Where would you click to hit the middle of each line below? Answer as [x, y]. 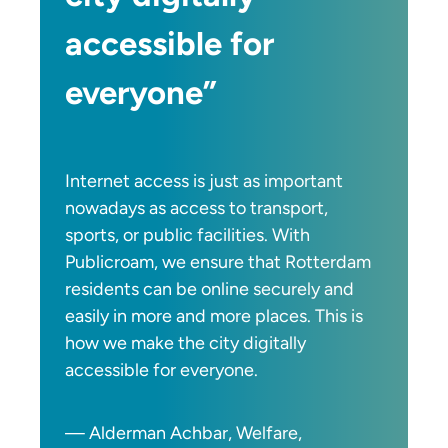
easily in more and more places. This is [214, 315]
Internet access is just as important [204, 180]
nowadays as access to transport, [197, 207]
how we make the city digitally [186, 342]
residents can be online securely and [210, 288]
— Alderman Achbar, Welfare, [184, 432]
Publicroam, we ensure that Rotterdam [218, 261]
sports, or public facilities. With [188, 234]
